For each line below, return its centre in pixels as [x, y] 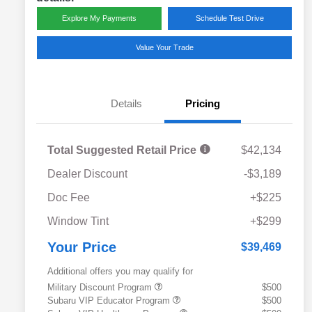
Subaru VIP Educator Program [110, 301]
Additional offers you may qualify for [120, 272]
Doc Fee [69, 198]
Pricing [203, 104]
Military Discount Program [101, 288]
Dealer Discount [87, 174]
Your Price [82, 248]
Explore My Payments [99, 18]
